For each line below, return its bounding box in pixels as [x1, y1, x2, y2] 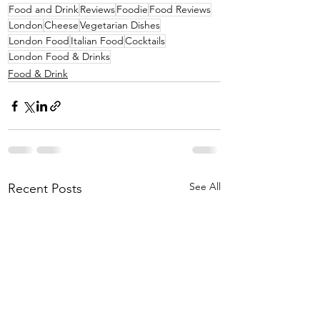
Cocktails [125, 34, 165, 48]
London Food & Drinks [9, 50, 110, 64]
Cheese [44, 19, 79, 32]
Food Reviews [149, 3, 211, 16]
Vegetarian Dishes [80, 19, 160, 32]
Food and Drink [9, 3, 79, 16]
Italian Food [71, 34, 124, 48]
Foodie [116, 3, 148, 16]
